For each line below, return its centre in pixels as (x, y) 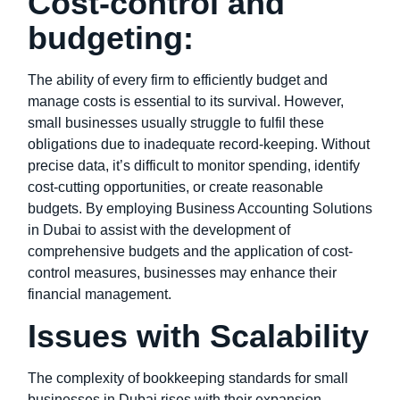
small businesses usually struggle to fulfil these (176, 123)
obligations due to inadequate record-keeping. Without (199, 145)
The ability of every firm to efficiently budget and (178, 80)
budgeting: (115, 38)
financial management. (100, 295)
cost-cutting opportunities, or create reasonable (175, 187)
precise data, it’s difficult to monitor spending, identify (194, 166)
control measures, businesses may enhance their (182, 273)
